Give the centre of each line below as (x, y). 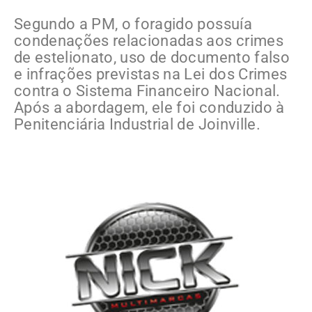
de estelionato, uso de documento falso (152, 57)
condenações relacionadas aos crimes (149, 40)
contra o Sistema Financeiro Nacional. (147, 91)
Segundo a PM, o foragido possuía (133, 24)
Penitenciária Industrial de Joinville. (137, 124)
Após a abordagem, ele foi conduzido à (149, 107)
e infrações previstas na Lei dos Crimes (151, 74)
